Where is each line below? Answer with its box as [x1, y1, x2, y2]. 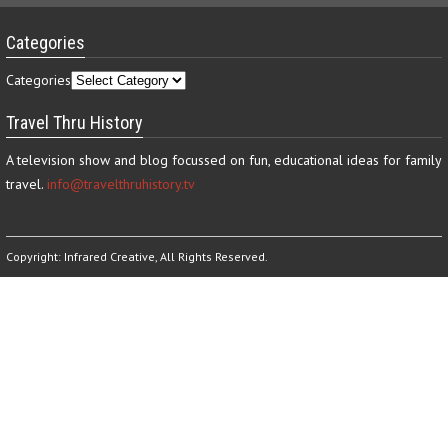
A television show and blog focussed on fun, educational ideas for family [6, 151, 441, 169]
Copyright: [6, 249, 64, 264]
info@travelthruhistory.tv [47, 175, 195, 193]
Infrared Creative [64, 249, 155, 264]
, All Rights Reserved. [155, 249, 268, 264]
